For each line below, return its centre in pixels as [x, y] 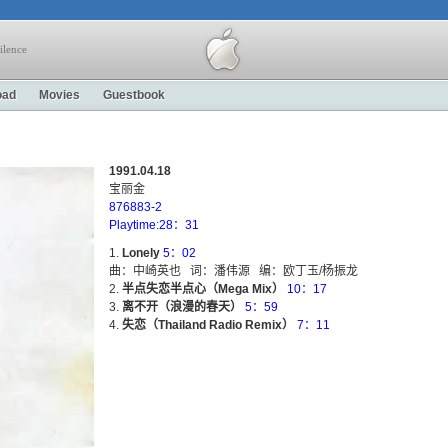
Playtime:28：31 [154, 225]
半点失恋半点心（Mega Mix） [203, 289]
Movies [59, 95]
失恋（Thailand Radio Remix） [208, 325]
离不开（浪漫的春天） [182, 307]
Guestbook [134, 95]
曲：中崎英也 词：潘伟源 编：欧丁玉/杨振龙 [233, 271]
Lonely [141, 253]
